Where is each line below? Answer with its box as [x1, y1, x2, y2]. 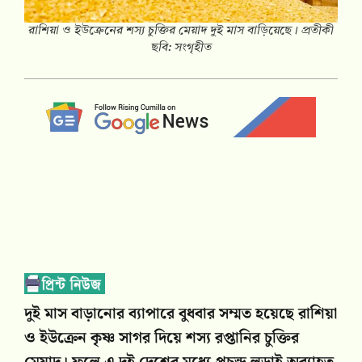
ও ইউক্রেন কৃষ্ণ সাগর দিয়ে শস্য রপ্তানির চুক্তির [24, 326, 299, 351]
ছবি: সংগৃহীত [150, 42, 212, 55]
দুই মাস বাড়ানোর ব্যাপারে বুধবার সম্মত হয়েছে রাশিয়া [24, 301, 337, 327]
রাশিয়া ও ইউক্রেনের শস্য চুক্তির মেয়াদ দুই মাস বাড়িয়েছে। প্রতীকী [28, 25, 334, 38]
